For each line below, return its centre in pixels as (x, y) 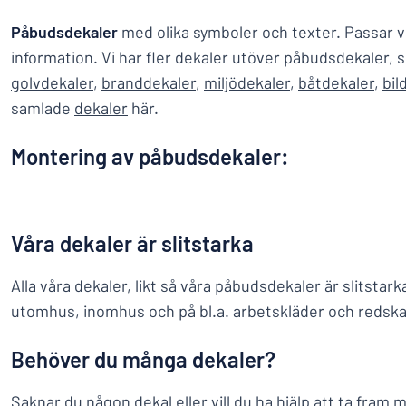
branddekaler (149, 82)
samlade (43, 108)
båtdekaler (336, 82)
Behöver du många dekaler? (143, 359)
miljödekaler (247, 82)
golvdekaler (52, 82)
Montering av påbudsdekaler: (150, 156)
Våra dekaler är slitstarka (132, 243)
